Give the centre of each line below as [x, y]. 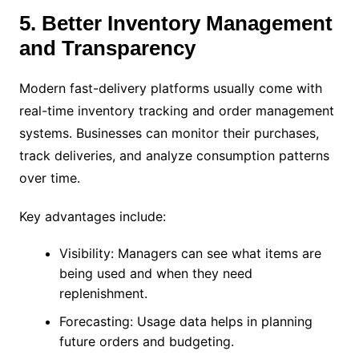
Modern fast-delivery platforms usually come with [170, 88]
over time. [49, 177]
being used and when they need [155, 273]
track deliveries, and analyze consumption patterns [174, 155]
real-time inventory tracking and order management [176, 110]
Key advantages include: [92, 216]
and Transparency [107, 48]
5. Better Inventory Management [175, 23]
